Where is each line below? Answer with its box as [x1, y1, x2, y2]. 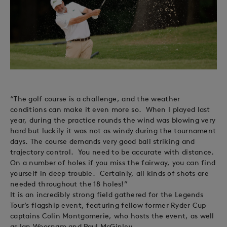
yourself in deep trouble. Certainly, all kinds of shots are [10, 168, 209, 178]
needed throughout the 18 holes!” [10, 179, 128, 188]
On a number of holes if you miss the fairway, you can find [10, 158, 216, 167]
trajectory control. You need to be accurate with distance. [10, 147, 214, 157]
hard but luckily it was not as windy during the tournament [10, 126, 216, 135]
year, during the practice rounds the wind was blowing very [10, 115, 216, 125]
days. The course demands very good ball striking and [10, 136, 195, 146]
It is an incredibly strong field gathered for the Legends [10, 190, 203, 199]
